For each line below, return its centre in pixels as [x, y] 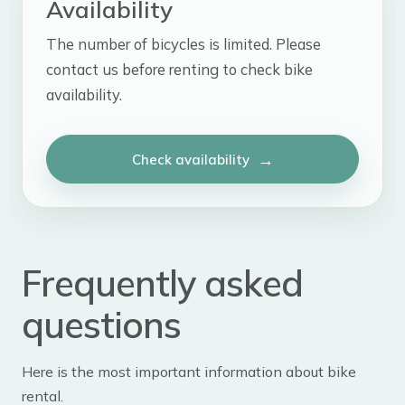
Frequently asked [162, 283]
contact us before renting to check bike [179, 70]
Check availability [190, 159]
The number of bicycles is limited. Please [184, 44]
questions [101, 325]
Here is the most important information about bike [189, 372]
